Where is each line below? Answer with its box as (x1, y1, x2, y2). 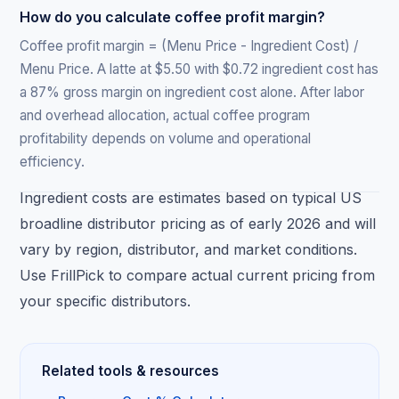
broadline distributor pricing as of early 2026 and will (20, 214, 377, 232)
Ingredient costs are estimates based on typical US (20, 188, 362, 207)
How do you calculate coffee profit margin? (20, 7, 326, 26)
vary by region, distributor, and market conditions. (20, 240, 358, 258)
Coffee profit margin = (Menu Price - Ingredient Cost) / (20, 37, 359, 54)
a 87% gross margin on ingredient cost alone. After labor (20, 83, 365, 101)
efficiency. (20, 152, 85, 170)
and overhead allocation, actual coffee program (20, 106, 311, 124)
